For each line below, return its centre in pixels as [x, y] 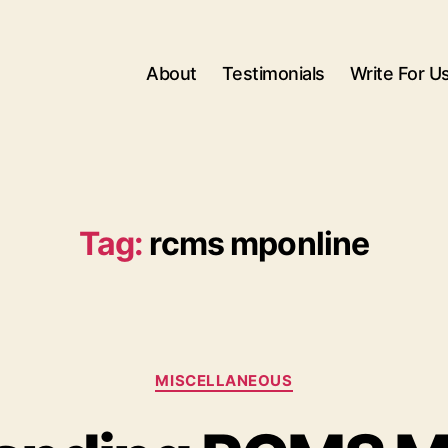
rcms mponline [259, 243]
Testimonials [273, 73]
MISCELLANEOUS [224, 380]
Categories [268, 371]
